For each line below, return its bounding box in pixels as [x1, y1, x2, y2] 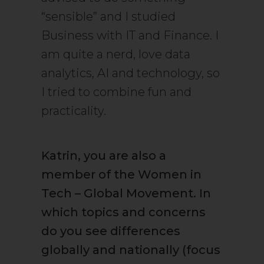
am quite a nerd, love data [41, 47, 190, 61]
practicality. [41, 104, 106, 118]
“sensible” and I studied [41, 9, 176, 24]
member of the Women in [41, 167, 202, 181]
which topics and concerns [41, 205, 206, 219]
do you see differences [41, 224, 180, 238]
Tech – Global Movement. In [41, 186, 211, 200]
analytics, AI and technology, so [41, 66, 220, 80]
